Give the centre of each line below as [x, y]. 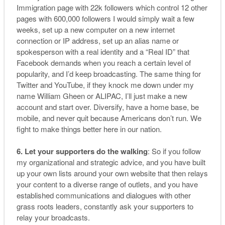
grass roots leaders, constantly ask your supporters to [105, 206]
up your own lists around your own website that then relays [112, 173]
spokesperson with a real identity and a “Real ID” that [103, 51]
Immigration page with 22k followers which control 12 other [112, 7]
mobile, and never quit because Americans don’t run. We [109, 118]
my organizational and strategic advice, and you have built [111, 162]
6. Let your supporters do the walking [82, 151]
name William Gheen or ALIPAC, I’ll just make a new [102, 95]
